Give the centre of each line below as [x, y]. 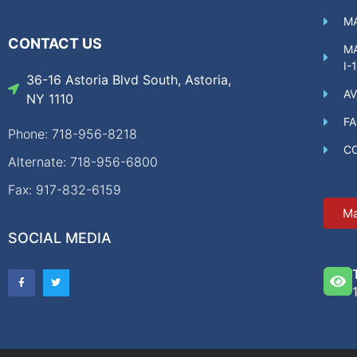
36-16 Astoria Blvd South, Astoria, [128, 80]
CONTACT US [55, 44]
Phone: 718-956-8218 [73, 134]
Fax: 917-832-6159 [65, 190]
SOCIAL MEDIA [60, 238]
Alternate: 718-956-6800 [83, 162]
